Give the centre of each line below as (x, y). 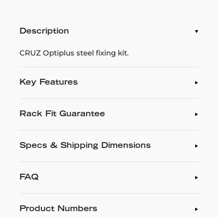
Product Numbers (58, 209)
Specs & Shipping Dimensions (85, 146)
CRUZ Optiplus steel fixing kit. (74, 53)
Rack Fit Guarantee (62, 114)
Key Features (49, 83)
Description (44, 32)
